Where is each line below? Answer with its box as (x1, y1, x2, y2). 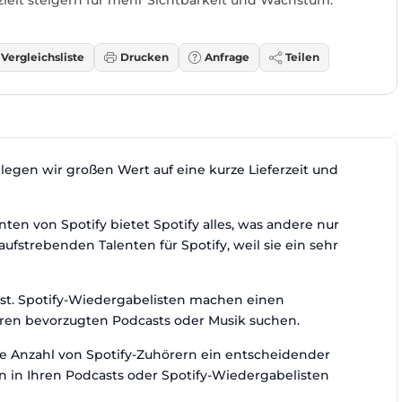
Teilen (285, 49, 319, 64)
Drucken (120, 49, 169, 64)
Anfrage (205, 49, 249, 64)
